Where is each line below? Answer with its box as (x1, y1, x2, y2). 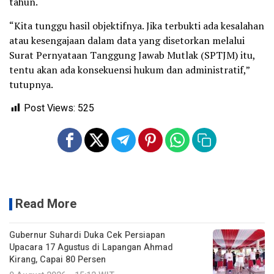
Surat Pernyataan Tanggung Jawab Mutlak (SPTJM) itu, (9, 48, 255, 62)
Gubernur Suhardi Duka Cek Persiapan (9, 229, 165, 242)
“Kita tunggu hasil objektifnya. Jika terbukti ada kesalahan (9, 19, 264, 33)
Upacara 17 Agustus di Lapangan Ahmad (9, 241, 173, 254)
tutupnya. (9, 78, 53, 92)
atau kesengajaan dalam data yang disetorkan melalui (9, 34, 245, 48)
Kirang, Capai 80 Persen (9, 253, 106, 267)
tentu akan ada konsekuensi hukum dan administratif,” (9, 63, 250, 77)
